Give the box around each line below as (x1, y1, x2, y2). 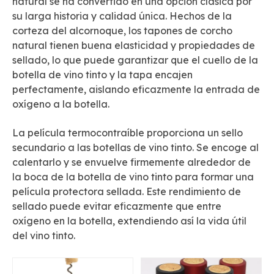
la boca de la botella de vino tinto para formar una (12, 171, 254, 183)
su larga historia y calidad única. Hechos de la (12, 10, 232, 22)
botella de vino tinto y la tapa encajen (12, 68, 193, 81)
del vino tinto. (12, 229, 75, 242)
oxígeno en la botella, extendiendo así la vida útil (12, 215, 246, 227)
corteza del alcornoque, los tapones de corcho (12, 24, 232, 37)
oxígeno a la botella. (12, 98, 109, 110)
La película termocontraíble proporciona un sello (12, 127, 243, 139)
